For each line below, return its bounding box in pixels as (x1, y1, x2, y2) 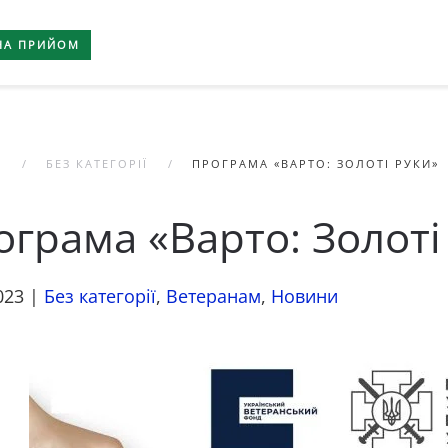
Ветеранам (166, 284, 261, 308)
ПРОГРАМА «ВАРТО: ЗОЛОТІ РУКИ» (192, 156, 439, 171)
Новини (271, 284, 338, 308)
